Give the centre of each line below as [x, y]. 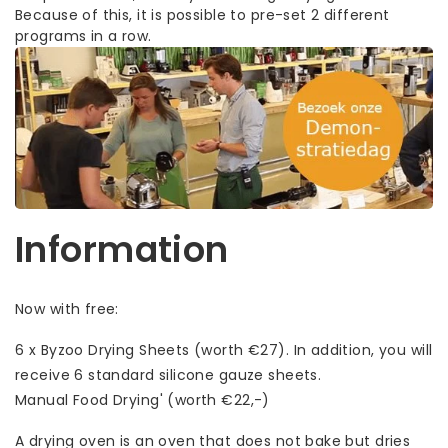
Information [122, 250]
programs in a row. [83, 35]
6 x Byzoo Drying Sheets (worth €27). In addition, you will [224, 350]
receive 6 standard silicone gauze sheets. [168, 375]
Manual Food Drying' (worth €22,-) [142, 400]
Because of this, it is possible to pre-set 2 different [202, 14]
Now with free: [67, 309]
